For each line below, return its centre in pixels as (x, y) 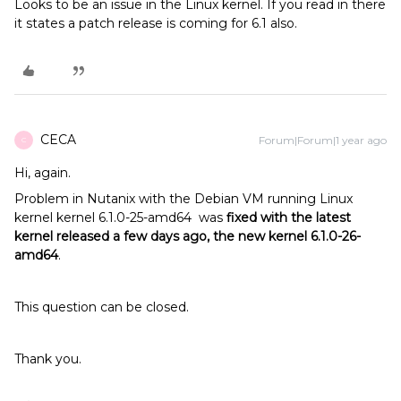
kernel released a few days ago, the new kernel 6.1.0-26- (188, 236)
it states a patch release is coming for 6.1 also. (156, 23)
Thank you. (48, 358)
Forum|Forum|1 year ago (323, 140)
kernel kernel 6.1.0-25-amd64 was (120, 217)
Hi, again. (43, 172)
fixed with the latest (289, 217)
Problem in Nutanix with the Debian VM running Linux (183, 198)
